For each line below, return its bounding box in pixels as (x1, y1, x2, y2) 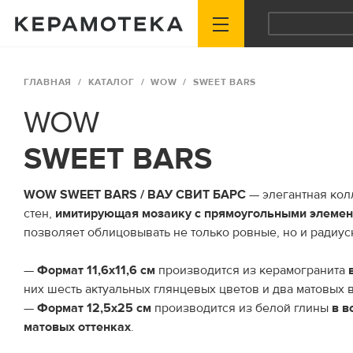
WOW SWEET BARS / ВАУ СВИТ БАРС (24, 187, 246, 203)
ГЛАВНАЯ (24, 76, 72, 88)
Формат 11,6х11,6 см (37, 262, 155, 278)
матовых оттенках (24, 319, 131, 335)
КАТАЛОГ (87, 76, 135, 88)
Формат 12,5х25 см (37, 300, 151, 316)
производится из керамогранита (155, 262, 348, 278)
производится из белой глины (151, 300, 332, 316)
